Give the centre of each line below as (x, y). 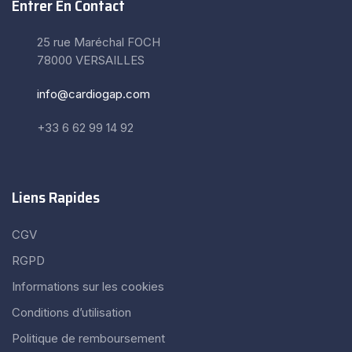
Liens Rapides (56, 197)
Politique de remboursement (88, 338)
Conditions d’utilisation (71, 312)
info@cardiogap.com (93, 94)
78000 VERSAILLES (91, 60)
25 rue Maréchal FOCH (99, 42)
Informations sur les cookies (88, 286)
